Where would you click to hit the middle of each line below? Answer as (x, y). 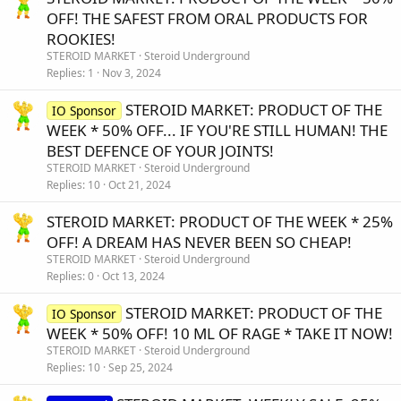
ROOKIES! (81, 38)
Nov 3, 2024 (132, 73)
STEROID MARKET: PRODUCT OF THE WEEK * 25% (220, 221)
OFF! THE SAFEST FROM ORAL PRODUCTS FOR (207, 18)
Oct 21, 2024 (140, 184)
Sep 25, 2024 (141, 367)
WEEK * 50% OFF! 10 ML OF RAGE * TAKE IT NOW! (220, 333)
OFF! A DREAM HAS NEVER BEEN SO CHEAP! (199, 242)
